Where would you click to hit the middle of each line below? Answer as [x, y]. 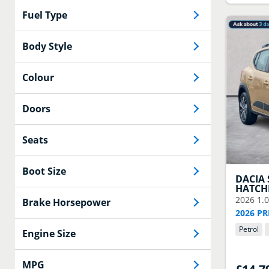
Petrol [249, 229]
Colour [38, 77]
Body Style [47, 46]
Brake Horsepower [66, 202]
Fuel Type [45, 15]
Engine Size [49, 233]
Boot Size [44, 171]
